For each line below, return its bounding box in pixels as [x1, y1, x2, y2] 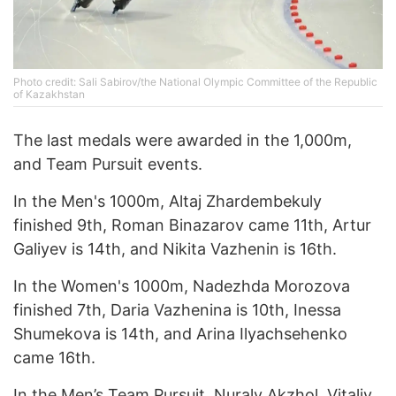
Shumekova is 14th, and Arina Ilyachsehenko [13, 324, 347, 344]
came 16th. [13, 348, 95, 368]
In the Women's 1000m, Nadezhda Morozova [13, 277, 350, 296]
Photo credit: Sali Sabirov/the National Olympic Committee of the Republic [13, 75, 377, 89]
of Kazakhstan [13, 88, 85, 102]
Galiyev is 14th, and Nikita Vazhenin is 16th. [13, 240, 337, 259]
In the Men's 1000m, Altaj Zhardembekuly [13, 192, 322, 211]
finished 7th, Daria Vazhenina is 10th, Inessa [13, 301, 341, 320]
